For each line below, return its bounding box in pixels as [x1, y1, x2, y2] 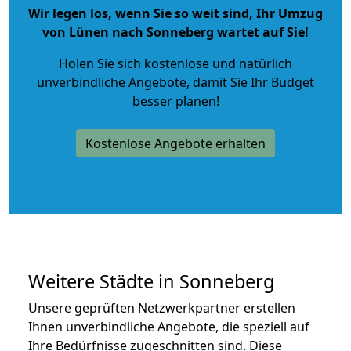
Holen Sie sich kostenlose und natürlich [59, 54, 292, 72]
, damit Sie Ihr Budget [186, 73, 314, 91]
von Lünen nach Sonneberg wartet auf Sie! [42, 23, 309, 41]
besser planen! [132, 92, 219, 110]
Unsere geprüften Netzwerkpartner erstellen [28, 299, 295, 317]
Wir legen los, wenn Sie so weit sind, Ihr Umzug [28, 4, 323, 22]
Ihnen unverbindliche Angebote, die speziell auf [28, 317, 309, 335]
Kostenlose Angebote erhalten [85, 134, 266, 152]
